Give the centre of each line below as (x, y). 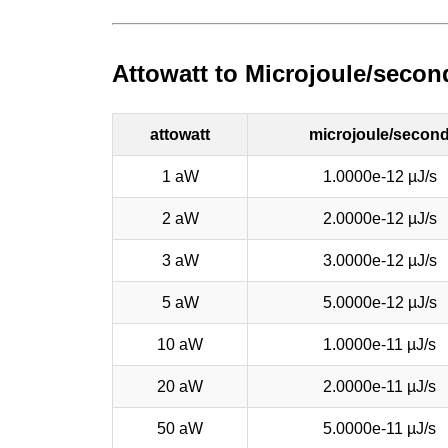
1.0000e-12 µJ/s (379, 176)
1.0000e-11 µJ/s (379, 344)
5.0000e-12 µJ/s (379, 302)
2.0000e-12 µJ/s (379, 218)
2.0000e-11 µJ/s (379, 386)
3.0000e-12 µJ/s (379, 260)
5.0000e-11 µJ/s (379, 428)
